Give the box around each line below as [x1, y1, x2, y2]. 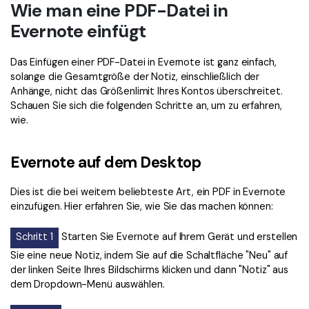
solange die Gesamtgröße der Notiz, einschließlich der [10, 70, 260, 83]
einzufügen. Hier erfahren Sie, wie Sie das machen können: [10, 200, 273, 213]
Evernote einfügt [10, 19, 146, 43]
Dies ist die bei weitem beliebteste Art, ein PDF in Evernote [10, 186, 286, 199]
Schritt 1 [16, 230, 53, 243]
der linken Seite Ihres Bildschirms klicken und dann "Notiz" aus [10, 263, 288, 276]
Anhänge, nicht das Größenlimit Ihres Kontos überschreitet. [10, 85, 283, 98]
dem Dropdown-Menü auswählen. [10, 277, 165, 290]
